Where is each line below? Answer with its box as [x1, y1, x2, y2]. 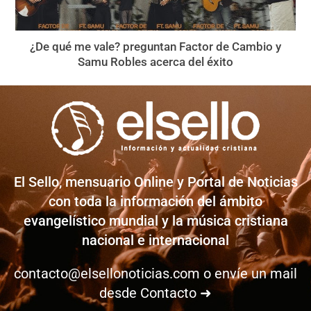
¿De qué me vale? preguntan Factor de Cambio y [30, 40, 281, 54]
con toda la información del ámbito [49, 193, 262, 210]
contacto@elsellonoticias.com [14, 265, 200, 283]
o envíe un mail [200, 265, 297, 283]
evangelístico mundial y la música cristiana [23, 212, 288, 230]
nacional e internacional [82, 232, 229, 249]
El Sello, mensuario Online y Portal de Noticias [13, 174, 298, 191]
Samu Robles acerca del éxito [78, 55, 233, 69]
